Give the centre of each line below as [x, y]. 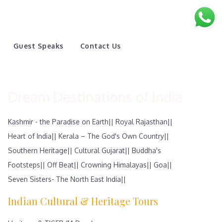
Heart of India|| [32, 136]
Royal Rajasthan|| [144, 122]
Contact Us [100, 46]
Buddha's [146, 150]
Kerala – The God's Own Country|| [114, 136]
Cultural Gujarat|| [102, 150]
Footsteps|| [27, 165]
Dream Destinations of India [95, 97]
